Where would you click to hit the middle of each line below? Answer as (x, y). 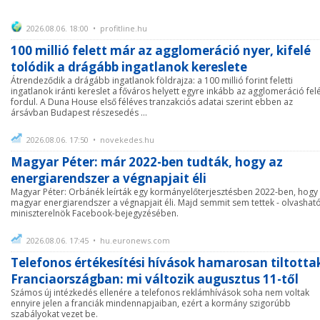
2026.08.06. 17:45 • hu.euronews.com (98, 240)
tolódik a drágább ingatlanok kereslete (129, 67)
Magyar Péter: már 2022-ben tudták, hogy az (147, 162)
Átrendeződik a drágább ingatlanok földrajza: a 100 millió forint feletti (152, 80)
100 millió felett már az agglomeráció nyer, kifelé (161, 50)
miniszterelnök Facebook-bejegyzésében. (95, 213)
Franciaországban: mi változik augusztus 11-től (155, 279)
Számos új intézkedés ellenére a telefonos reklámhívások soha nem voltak (160, 292)
